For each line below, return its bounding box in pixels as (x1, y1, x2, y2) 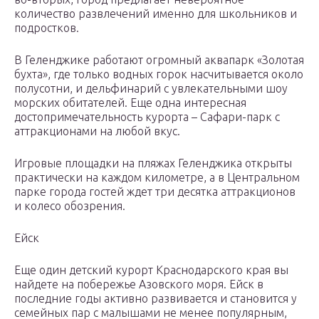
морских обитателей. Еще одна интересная (14, 96, 246, 110)
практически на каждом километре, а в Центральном (14, 171, 300, 184)
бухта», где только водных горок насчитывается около (14, 68, 303, 81)
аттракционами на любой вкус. (14, 125, 180, 138)
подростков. (14, 21, 79, 35)
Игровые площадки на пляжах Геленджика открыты (14, 157, 292, 170)
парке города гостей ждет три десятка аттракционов (14, 185, 296, 199)
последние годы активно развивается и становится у (14, 292, 297, 305)
